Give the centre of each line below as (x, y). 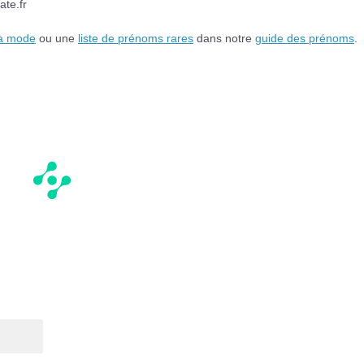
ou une (57, 38)
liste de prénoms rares (136, 38)
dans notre (224, 38)
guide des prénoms (305, 38)
